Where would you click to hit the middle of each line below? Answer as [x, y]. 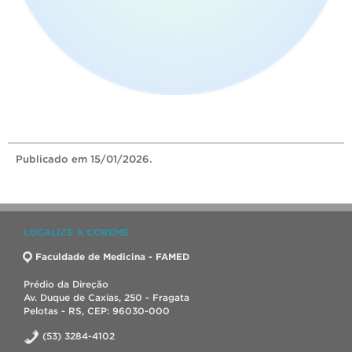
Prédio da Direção [66, 284]
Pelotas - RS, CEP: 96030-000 [97, 311]
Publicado [44, 159]
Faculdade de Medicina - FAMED [112, 257]
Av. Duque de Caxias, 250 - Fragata [106, 297]
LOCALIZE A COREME [76, 232]
